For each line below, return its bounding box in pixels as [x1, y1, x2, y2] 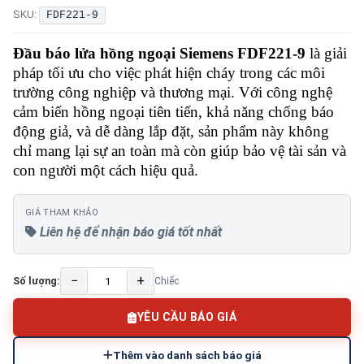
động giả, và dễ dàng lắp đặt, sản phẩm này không [13, 123, 329, 140]
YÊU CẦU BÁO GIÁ [136, 310, 236, 323]
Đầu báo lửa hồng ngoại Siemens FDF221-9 [13, 45, 305, 62]
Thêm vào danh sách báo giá [112, 349, 262, 362]
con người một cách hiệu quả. [13, 162, 198, 179]
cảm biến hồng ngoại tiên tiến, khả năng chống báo [13, 103, 334, 120]
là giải [305, 45, 347, 62]
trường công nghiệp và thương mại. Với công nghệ [13, 84, 332, 101]
